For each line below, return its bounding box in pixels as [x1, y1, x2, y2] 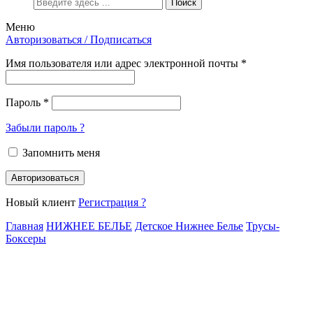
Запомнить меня [22, 146, 100, 159]
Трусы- [246, 219, 279, 232]
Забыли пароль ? [6, 121, 85, 133]
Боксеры [6, 232, 46, 245]
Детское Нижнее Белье [135, 219, 243, 232]
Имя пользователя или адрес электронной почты [6, 57, 241, 69]
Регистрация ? [78, 196, 146, 208]
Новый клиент [6, 196, 78, 208]
